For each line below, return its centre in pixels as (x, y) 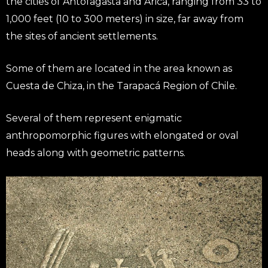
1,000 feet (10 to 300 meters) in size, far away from (125, 19)
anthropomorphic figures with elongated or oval (122, 136)
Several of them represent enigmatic (94, 118)
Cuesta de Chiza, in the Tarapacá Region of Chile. (121, 86)
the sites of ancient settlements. (82, 36)
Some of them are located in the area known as (119, 69)
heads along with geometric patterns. (96, 153)
